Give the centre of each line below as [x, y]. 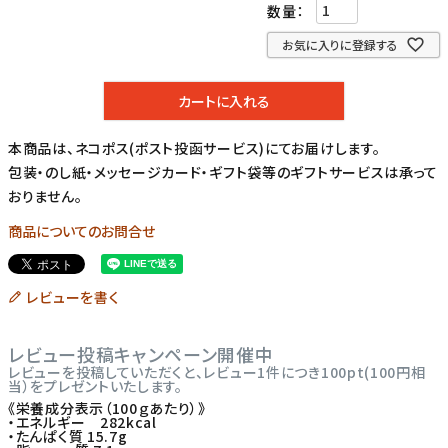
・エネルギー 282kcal [82, 422]
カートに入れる [224, 100]
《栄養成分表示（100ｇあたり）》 [107, 408]
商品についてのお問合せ [81, 231]
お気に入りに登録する [340, 44]
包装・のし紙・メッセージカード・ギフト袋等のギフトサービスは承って [223, 172]
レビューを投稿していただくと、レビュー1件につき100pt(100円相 [217, 372]
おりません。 [45, 196]
